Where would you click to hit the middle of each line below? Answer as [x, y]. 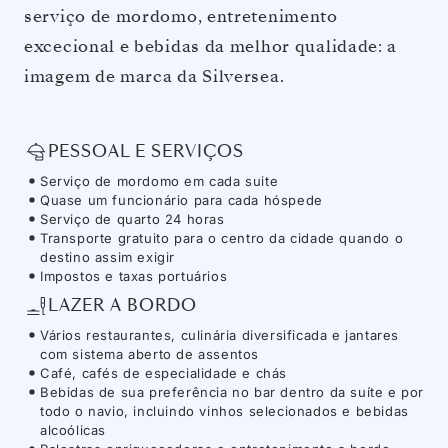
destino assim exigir [107, 256]
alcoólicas [73, 429]
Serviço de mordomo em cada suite [159, 180]
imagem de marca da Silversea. [154, 76]
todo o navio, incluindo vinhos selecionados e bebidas [224, 410]
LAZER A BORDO [122, 306]
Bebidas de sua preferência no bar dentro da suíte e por [232, 391]
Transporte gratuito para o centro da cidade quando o [222, 237]
